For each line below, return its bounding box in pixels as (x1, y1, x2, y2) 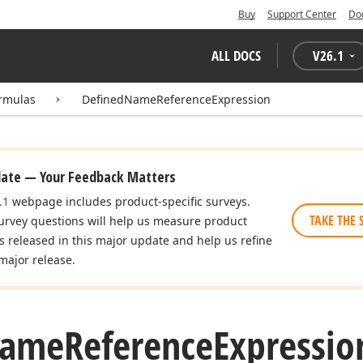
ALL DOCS (211, 46, 261, 65)
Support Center (267, 7, 336, 21)
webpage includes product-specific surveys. (9, 194, 250, 209)
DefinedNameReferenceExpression (82, 92, 271, 107)
